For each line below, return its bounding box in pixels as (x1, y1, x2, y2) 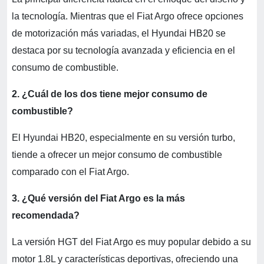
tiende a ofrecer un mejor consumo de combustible (12, 149, 222, 160)
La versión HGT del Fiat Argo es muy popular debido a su (12, 236, 251, 247)
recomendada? (12, 210, 80, 220)
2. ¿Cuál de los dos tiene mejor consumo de (12, 88, 207, 99)
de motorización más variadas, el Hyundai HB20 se (12, 28, 226, 38)
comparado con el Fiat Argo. (12, 166, 129, 177)
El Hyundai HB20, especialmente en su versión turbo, (12, 132, 235, 143)
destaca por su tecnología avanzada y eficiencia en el (12, 45, 235, 55)
